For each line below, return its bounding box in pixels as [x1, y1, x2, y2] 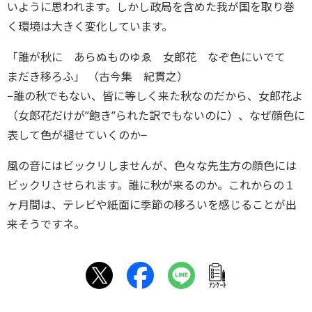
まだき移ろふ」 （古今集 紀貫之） [7, 69, 188, 84]
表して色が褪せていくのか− [7, 127, 147, 143]
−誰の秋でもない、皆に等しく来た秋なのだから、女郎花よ [7, 88, 303, 104]
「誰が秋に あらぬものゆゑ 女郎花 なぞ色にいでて [7, 49, 297, 65]
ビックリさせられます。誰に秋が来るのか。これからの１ [7, 178, 295, 193]
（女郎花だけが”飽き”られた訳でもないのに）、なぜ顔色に [7, 108, 305, 123]
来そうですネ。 [7, 217, 85, 232]
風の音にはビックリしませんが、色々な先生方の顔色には [7, 158, 297, 173]
